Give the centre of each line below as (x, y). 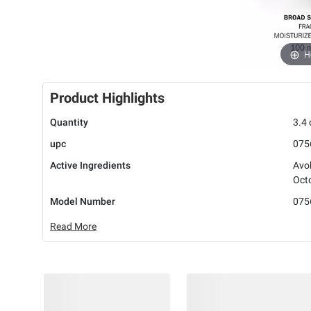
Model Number (83, 202)
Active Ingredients (90, 166)
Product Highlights (107, 98)
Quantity (69, 123)
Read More (73, 227)
